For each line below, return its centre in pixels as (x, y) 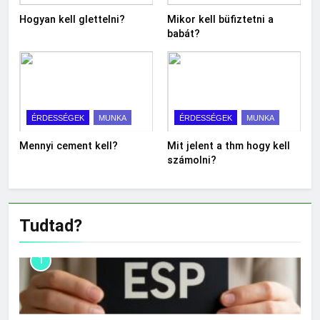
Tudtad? (51, 226)
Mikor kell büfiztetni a (220, 20)
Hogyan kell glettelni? (72, 20)
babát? (184, 34)
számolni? (192, 160)
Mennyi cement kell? (69, 146)
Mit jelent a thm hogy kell (229, 146)
